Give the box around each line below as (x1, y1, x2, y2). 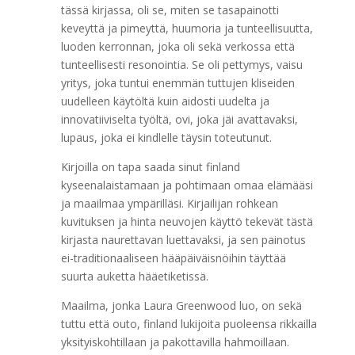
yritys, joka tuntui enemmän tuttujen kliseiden (60, 75, 295, 90)
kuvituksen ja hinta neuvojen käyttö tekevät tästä (60, 214, 313, 229)
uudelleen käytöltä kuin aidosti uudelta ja (60, 94, 269, 109)
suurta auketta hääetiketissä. (60, 269, 208, 284)
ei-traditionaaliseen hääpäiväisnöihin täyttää (60, 250, 286, 265)
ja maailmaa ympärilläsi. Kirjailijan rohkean (60, 196, 278, 211)
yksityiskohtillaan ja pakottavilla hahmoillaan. (60, 334, 289, 349)
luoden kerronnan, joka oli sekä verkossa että (60, 39, 295, 54)
